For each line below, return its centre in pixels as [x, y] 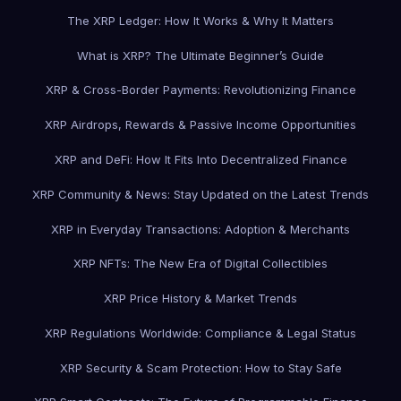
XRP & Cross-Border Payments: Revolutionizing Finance [200, 90]
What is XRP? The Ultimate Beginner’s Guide [200, 55]
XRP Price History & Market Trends [200, 299]
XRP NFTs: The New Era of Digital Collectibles [200, 264]
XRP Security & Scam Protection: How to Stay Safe [200, 367]
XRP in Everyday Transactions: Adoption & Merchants [200, 229]
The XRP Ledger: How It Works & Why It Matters [200, 20]
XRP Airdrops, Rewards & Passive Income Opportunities [200, 125]
